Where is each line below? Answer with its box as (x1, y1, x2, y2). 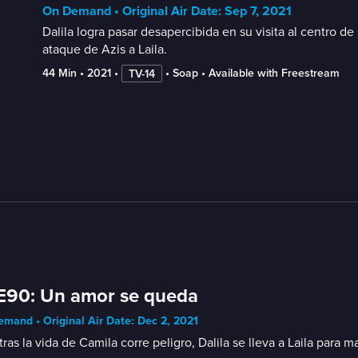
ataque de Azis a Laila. (42, 41, 167, 58)
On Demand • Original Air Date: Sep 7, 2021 (42, 2, 292, 19)
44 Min (42, 67, 77, 79)
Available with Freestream (208, 67, 340, 79)
